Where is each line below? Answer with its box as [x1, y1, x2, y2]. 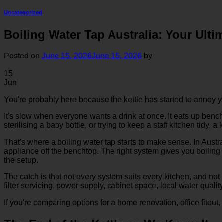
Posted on [4, 51, 42, 60]
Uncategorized [4, 9, 42, 15]
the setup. [4, 155, 38, 164]
